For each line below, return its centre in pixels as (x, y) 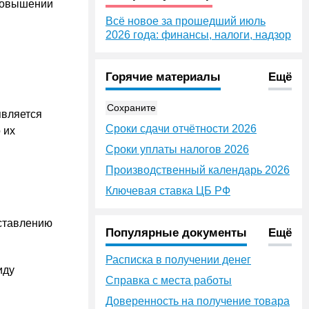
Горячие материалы (163, 77)
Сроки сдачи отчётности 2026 (181, 129)
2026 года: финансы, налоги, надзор (198, 35)
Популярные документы (176, 233)
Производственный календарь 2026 (198, 170)
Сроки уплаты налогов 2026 (177, 149)
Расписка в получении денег (178, 260)
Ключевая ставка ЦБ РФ (168, 191)
